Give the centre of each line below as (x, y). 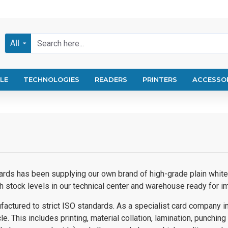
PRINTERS (160, 79)
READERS (111, 79)
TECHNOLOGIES (51, 79)
